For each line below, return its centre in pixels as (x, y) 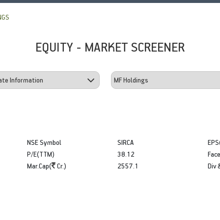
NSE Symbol (44, 142)
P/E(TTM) (41, 154)
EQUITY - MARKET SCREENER (110, 46)
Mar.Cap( (40, 165)
